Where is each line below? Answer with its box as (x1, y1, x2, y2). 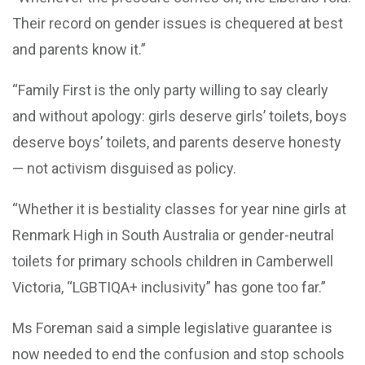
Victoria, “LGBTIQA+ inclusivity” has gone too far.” (12, 278, 326, 296)
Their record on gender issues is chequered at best (12, 14, 343, 32)
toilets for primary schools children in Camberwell (12, 252, 333, 270)
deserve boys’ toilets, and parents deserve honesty (12, 133, 341, 151)
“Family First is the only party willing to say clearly (12, 81, 328, 99)
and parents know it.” (12, 40, 146, 58)
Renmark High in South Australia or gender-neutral (12, 226, 334, 244)
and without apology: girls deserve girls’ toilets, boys (12, 107, 347, 125)
